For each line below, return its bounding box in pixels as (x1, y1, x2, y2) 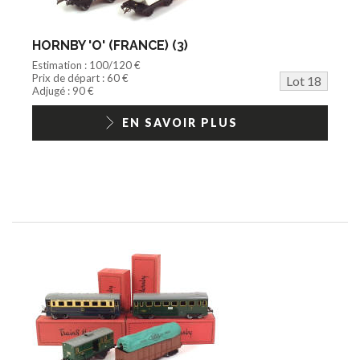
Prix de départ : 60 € (32, 71, 129, 84)
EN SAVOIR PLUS (122, 115, 238, 129)
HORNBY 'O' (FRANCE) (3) (32, 37, 188, 53)
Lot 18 (286, 72, 321, 88)
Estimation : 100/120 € (32, 58, 141, 72)
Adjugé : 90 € (32, 84, 94, 97)
